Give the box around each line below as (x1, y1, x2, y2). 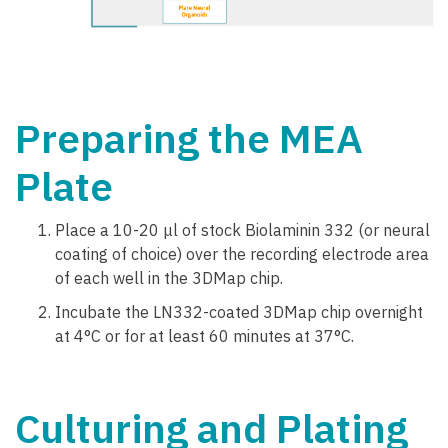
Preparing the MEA (15, 111, 363, 164)
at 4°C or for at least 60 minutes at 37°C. (55, 325, 354, 346)
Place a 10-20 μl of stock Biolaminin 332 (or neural (55, 219, 430, 240)
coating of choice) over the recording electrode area (55, 243, 429, 264)
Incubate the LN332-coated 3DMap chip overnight (55, 301, 423, 322)
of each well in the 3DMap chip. (55, 267, 283, 288)
